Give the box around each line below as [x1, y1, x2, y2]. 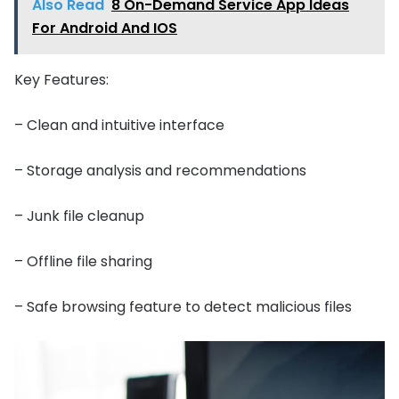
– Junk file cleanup [14, 206, 144, 227]
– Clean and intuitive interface [14, 115, 224, 136]
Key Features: [14, 69, 109, 91]
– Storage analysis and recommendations [14, 160, 306, 182]
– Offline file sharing [14, 251, 152, 273]
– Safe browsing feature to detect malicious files [14, 297, 352, 318]
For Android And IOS [32, 18, 177, 39]
